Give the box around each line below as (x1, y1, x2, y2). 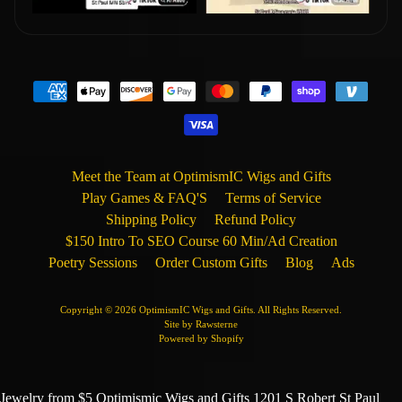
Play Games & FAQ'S (81, 190, 207, 206)
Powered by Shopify (158, 333, 244, 345)
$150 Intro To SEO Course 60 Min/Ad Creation (65, 233, 337, 249)
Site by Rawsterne (164, 319, 238, 330)
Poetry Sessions (48, 255, 137, 271)
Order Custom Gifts (154, 255, 267, 271)
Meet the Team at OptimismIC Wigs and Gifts (71, 169, 331, 185)
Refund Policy (214, 212, 296, 228)
